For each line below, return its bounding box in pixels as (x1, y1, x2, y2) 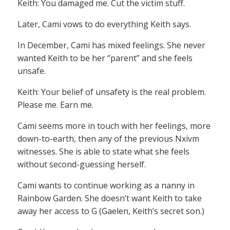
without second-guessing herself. (17, 159, 146, 170)
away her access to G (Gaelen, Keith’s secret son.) (17, 205, 204, 217)
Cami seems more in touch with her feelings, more (17, 120, 210, 132)
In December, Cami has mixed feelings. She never (17, 40, 205, 51)
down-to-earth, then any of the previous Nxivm (17, 133, 199, 145)
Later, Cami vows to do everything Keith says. (17, 18, 191, 30)
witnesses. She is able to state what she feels (17, 146, 189, 158)
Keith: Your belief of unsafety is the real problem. (17, 86, 206, 98)
